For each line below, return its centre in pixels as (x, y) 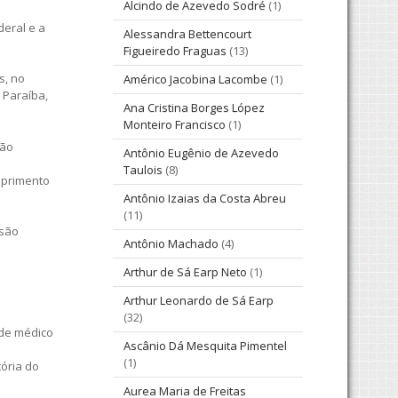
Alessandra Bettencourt (187, 34)
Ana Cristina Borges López (194, 108)
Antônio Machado (171, 244)
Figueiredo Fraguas (175, 51)
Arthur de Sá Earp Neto (185, 272)
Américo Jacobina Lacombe (195, 80)
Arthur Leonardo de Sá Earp (199, 301)
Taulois (143, 170)
